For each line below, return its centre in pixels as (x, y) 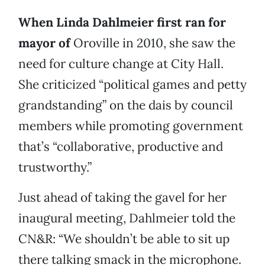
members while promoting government (131, 126)
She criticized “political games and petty (132, 85)
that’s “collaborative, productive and (121, 147)
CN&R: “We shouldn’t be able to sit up (124, 239)
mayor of (44, 43)
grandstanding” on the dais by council (126, 105)
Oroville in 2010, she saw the (153, 43)
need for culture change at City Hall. (121, 64)
